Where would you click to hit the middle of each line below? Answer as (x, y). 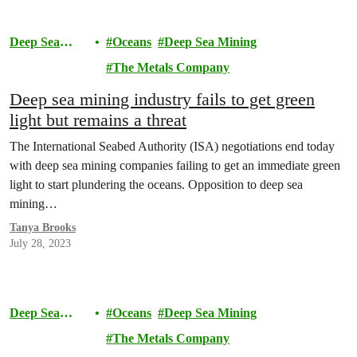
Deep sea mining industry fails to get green (162, 99)
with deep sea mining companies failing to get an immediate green (175, 165)
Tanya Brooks (43, 228)
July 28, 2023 (40, 243)
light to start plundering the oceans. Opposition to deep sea (156, 184)
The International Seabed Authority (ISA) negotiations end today (172, 146)
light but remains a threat (98, 120)
